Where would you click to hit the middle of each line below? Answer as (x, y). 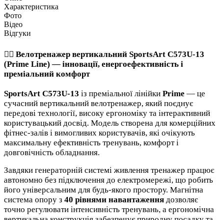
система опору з (34, 199)
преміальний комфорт (47, 74)
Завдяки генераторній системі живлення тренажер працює (109, 170)
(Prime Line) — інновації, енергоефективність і (94, 64)
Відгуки (17, 33)
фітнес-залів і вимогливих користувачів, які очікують (99, 133)
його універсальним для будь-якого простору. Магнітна (104, 190)
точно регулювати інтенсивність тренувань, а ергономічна (109, 209)
